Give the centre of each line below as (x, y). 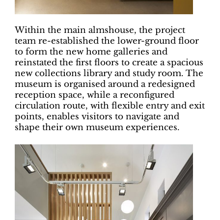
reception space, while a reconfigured (95, 95)
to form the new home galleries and (91, 52)
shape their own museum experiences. (97, 127)
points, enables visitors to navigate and (97, 116)
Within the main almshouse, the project (100, 30)
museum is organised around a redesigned (105, 84)
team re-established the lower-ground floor (107, 41)
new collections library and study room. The (109, 73)
